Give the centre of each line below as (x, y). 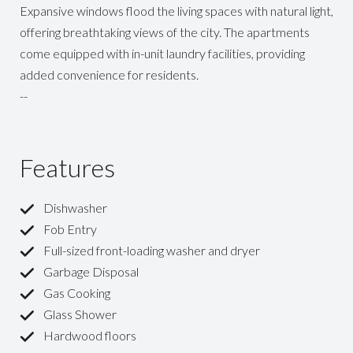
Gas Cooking (77, 293)
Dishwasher (75, 208)
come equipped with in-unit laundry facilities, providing (162, 53)
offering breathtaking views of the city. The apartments (165, 32)
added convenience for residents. (109, 74)
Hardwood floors (90, 335)
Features (67, 167)
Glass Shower (80, 314)
